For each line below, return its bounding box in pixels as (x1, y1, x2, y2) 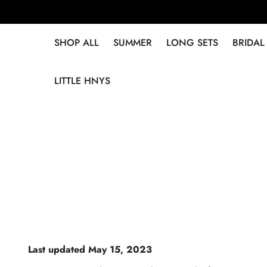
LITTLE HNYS (54, 74, 110, 88)
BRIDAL (232, 36, 265, 49)
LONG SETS (166, 36, 218, 49)
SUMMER (113, 36, 152, 49)
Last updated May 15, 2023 (28, 243, 152, 256)
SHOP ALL (54, 36, 99, 49)
